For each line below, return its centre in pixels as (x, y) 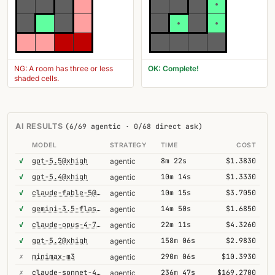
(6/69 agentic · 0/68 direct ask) (134, 126)
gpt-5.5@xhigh (60, 161)
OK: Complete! (173, 68)
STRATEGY (128, 145)
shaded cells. (37, 78)
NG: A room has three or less (64, 68)
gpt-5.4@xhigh (60, 176)
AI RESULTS (40, 126)
